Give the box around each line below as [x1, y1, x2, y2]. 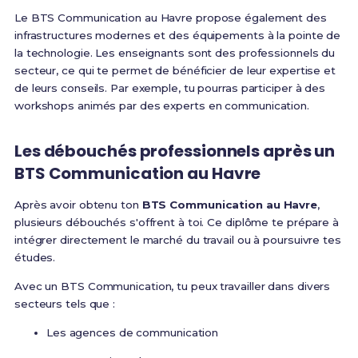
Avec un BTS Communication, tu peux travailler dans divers [14, 280, 331, 293]
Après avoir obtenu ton [14, 198, 142, 212]
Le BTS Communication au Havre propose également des [14, 11, 327, 25]
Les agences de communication [46, 326, 219, 340]
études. [14, 251, 56, 265]
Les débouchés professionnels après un [14, 140, 336, 163]
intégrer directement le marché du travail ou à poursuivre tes [14, 233, 341, 247]
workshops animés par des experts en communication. [14, 99, 309, 113]
